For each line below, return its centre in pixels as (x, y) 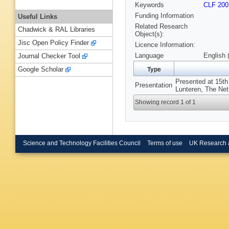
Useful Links (38, 16)
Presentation (154, 85)
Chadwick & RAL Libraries (56, 30)
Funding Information (164, 16)
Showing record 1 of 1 (166, 102)
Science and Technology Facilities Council (82, 143)
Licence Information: (165, 45)
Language (149, 56)
